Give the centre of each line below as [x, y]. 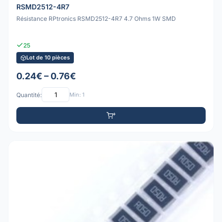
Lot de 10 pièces [48, 58]
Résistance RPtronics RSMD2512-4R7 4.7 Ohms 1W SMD [96, 18]
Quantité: [29, 95]
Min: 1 [77, 94]
